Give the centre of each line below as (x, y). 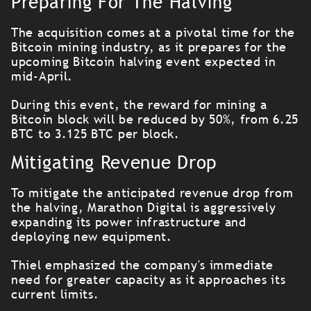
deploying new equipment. (92, 236)
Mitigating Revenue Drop (114, 162)
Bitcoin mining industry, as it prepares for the (149, 47)
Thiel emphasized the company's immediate (143, 265)
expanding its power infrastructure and (129, 222)
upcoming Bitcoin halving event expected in (144, 61)
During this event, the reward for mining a (139, 104)
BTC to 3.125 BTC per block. (95, 134)
